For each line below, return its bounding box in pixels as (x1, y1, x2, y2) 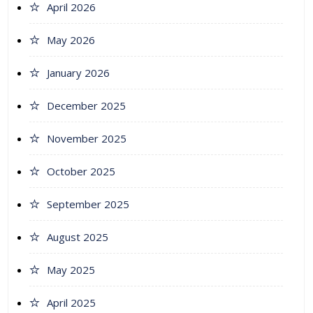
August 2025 (47, 230, 108, 245)
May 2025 (47, 263, 95, 277)
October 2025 (47, 164, 115, 179)
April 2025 (47, 296, 96, 310)
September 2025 (47, 197, 129, 212)
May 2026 (47, 33, 95, 48)
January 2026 (47, 66, 110, 80)
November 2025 (47, 131, 126, 146)
